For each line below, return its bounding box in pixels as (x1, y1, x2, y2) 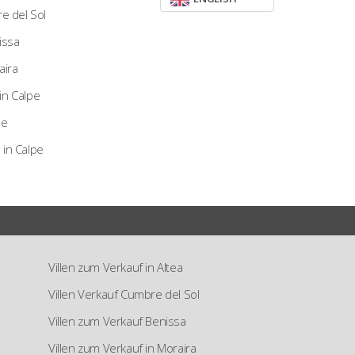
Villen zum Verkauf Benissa (48, 313, 186, 329)
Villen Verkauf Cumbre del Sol (48, 286, 200, 302)
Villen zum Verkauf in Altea (48, 259, 183, 275)
